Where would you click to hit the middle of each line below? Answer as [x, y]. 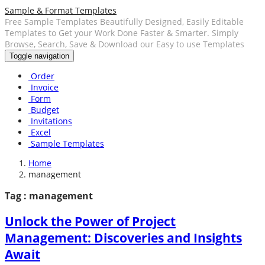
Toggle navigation [39, 56]
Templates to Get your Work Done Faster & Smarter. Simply [122, 33]
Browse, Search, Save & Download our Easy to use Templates [125, 44]
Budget [44, 110]
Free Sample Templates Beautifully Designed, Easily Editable [124, 22]
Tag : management [49, 196]
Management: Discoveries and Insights [123, 237]
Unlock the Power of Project [90, 221]
